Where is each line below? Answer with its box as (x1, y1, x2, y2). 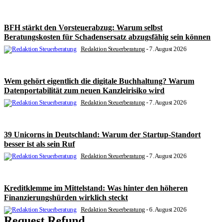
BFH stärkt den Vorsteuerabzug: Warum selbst (4, 23, 163, 32)
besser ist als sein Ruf (4, 140, 75, 149)
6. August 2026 (149, 206, 186, 214)
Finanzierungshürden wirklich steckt (4, 193, 128, 202)
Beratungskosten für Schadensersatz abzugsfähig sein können (4, 33, 211, 42)
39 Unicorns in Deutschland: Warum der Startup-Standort (4, 130, 201, 139)
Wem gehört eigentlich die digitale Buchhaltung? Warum (4, 77, 194, 86)
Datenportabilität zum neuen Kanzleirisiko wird (4, 86, 165, 95)
